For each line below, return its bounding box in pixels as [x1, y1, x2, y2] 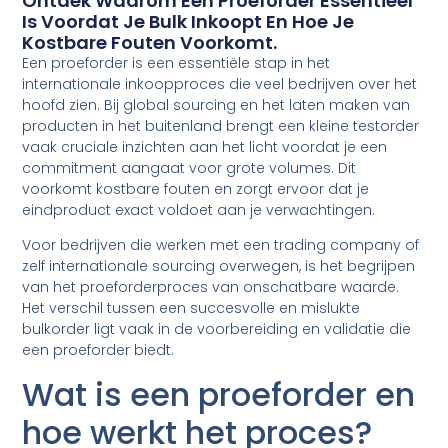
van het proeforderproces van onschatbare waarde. [22, 277, 400, 298]
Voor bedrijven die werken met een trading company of [22, 235, 420, 256]
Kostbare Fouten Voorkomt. [22, 29, 278, 55]
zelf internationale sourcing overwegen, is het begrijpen [22, 256, 416, 277]
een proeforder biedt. [22, 340, 175, 361]
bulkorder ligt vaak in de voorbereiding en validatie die [22, 319, 412, 340]
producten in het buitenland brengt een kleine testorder [22, 115, 420, 136]
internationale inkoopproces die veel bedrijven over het [22, 73, 418, 94]
